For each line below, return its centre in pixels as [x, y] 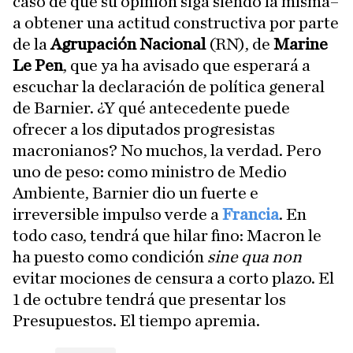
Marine [301, 45]
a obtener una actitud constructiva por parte [176, 23]
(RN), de [240, 45]
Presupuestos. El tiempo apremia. [136, 321]
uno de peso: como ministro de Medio [150, 172]
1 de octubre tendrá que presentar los [149, 300]
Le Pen [38, 66]
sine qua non [255, 257]
